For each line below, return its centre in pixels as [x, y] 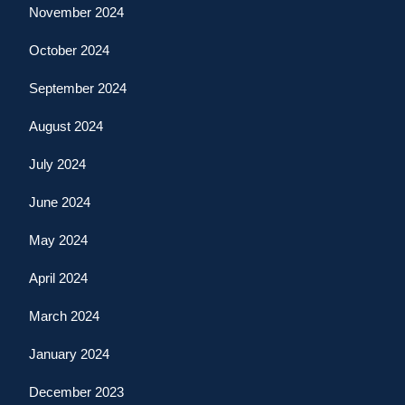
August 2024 [66, 126]
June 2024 [60, 202]
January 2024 [69, 353]
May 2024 [58, 240]
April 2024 [58, 278]
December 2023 [76, 391]
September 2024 [78, 88]
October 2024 [69, 50]
